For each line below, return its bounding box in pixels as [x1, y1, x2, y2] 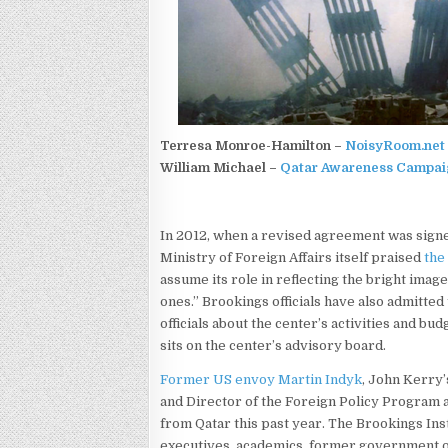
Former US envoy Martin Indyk [160, 372, 363, 387]
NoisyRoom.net [345, 138, 446, 153]
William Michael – [160, 160, 281, 175]
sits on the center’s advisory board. [160, 338, 387, 353]
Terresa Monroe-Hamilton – [160, 138, 346, 153]
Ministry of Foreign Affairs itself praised [160, 250, 425, 265]
